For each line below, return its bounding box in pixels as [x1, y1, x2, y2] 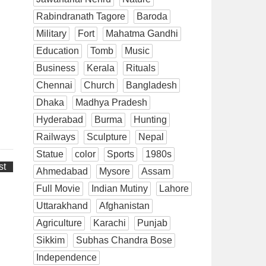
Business [36, 62, 75, 73]
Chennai [36, 80, 72, 90]
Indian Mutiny [91, 183, 148, 194]
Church [84, 80, 115, 90]
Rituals [126, 62, 156, 73]
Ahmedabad [36, 166, 88, 176]
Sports [107, 148, 134, 159]
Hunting [134, 114, 167, 125]
